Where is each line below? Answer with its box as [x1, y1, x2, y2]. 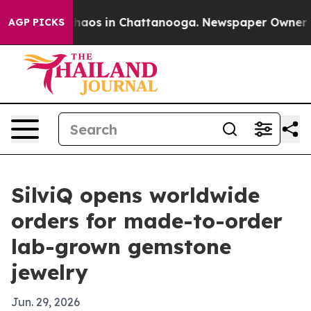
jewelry [11, 259, 88, 285]
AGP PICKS [8, 16, 65, 28]
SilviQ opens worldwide [11, 182, 260, 208]
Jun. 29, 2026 [11, 295, 80, 309]
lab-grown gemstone [11, 233, 231, 260]
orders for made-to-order [11, 208, 283, 234]
